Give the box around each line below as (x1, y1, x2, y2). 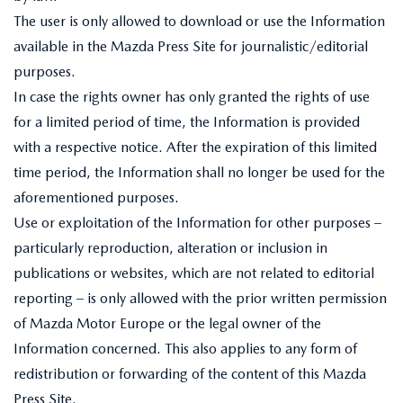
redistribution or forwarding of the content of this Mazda (13, 365, 366, 382)
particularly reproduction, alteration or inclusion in (13, 239, 327, 256)
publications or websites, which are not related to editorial (13, 264, 374, 282)
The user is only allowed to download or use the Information (13, 13, 385, 30)
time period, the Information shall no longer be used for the (13, 164, 385, 181)
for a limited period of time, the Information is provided (13, 113, 360, 130)
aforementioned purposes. (13, 189, 179, 206)
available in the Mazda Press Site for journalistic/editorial (13, 38, 368, 55)
